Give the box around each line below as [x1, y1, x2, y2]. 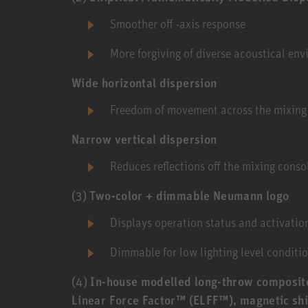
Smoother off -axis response [109, 16, 245, 32]
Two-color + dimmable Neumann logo [89, 188, 289, 203]
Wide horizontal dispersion [71, 75, 217, 91]
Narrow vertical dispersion [71, 131, 217, 147]
